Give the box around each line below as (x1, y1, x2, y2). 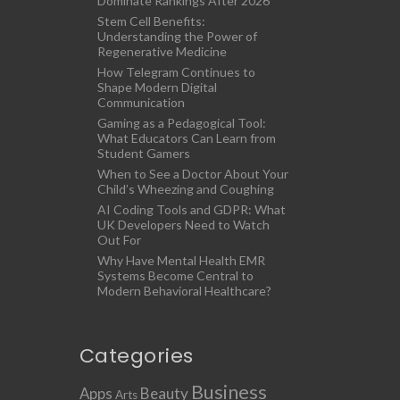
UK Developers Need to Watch (96, 217, 270, 233)
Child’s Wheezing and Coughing (96, 181, 274, 197)
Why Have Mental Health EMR (96, 253, 265, 269)
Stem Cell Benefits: (96, 13, 205, 29)
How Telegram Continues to (96, 64, 255, 80)
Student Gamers (96, 146, 190, 162)
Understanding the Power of (96, 29, 257, 45)
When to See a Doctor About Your (96, 166, 288, 182)
